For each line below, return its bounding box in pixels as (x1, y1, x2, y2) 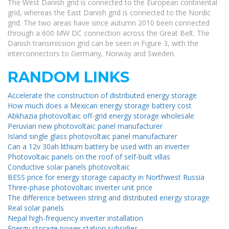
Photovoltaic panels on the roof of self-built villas (8, 152, 170, 162)
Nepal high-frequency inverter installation (8, 213, 143, 223)
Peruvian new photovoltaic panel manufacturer (8, 121, 163, 131)
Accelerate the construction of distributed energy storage (8, 90, 197, 101)
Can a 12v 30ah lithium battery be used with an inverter (8, 142, 190, 152)
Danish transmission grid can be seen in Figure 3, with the (8, 38, 198, 49)
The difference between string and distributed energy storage (8, 193, 210, 203)
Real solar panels (8, 203, 64, 213)
